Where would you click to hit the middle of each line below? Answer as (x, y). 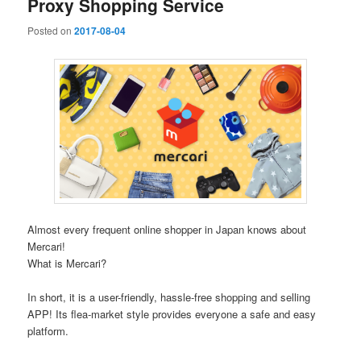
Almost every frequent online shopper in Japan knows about (167, 230)
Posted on (51, 30)
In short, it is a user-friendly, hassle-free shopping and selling (169, 297)
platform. (48, 331)
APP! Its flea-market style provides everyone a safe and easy (172, 314)
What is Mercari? (67, 263)
